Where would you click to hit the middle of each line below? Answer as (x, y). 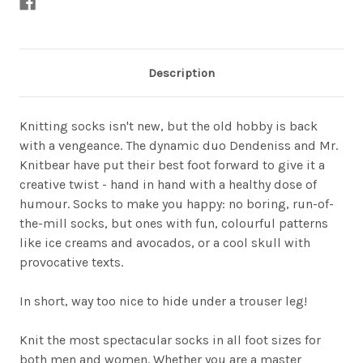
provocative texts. (71, 263)
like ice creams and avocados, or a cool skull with (165, 243)
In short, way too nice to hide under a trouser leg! (163, 301)
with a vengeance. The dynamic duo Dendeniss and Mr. (179, 146)
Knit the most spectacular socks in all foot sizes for (170, 340)
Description (181, 73)
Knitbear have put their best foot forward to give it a (172, 165)
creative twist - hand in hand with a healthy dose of (168, 185)
